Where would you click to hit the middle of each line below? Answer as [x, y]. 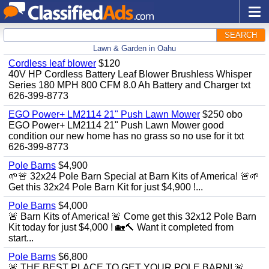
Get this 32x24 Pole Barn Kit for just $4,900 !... [106, 187]
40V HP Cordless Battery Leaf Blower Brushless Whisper [130, 74]
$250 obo [221, 114]
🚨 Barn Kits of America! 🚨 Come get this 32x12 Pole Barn [132, 216]
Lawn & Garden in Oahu [134, 48]
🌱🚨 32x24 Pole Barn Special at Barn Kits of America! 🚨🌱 [134, 176]
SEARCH [241, 35]
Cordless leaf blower [52, 63]
